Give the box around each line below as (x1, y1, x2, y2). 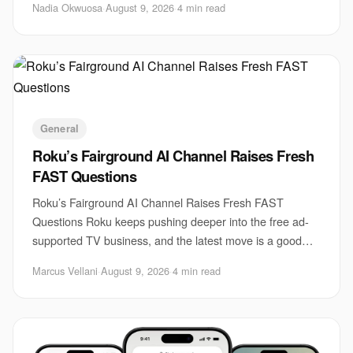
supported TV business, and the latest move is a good (32, 232, 302, 248)
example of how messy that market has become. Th (32, 251, 291, 267)
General (40, 121, 79, 136)
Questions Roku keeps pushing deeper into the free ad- (32, 213, 309, 229)
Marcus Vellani (32, 263, 98, 278)
